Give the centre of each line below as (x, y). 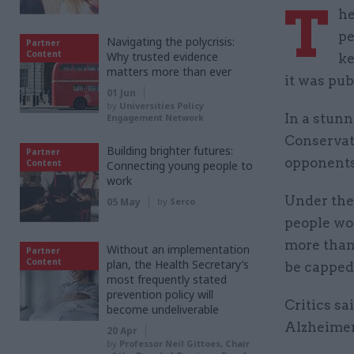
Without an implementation (178, 249)
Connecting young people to (180, 166)
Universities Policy (162, 105)
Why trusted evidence (162, 56)
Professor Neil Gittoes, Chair (185, 343)
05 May (124, 202)
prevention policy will (160, 294)
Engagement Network (155, 117)
